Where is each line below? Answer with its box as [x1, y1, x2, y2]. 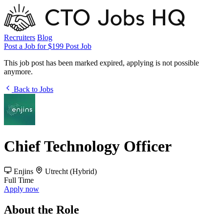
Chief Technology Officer [4, 137, 172, 155]
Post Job [66, 42, 91, 50]
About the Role [4, 203, 79, 216]
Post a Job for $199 [4, 42, 64, 50]
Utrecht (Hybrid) [43, 167, 97, 175]
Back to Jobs [12, 85, 53, 93]
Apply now [4, 184, 39, 193]
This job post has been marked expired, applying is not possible [4, 59, 199, 67]
